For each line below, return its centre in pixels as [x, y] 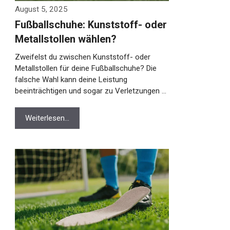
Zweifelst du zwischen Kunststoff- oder [77, 57]
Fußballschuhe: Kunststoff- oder [85, 25]
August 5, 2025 [36, 9]
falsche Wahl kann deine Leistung [66, 80]
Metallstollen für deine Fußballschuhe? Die [80, 68]
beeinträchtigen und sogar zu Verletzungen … [85, 91]
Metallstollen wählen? [60, 39]
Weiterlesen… [42, 118]
